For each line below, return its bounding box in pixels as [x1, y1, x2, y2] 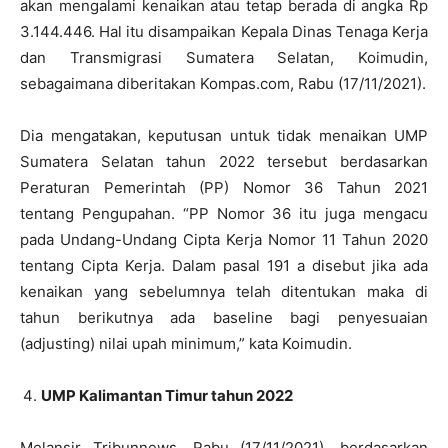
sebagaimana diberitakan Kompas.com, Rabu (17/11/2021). [20, 74, 426, 94]
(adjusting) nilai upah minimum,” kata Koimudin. [20, 334, 352, 354]
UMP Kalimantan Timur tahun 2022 [41, 386, 293, 406]
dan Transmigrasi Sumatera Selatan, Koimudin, [20, 48, 428, 68]
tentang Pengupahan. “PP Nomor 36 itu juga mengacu [20, 204, 428, 224]
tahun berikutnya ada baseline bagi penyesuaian [20, 308, 428, 328]
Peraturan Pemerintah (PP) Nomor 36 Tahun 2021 [20, 178, 428, 198]
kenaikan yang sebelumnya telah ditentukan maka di [20, 282, 428, 302]
